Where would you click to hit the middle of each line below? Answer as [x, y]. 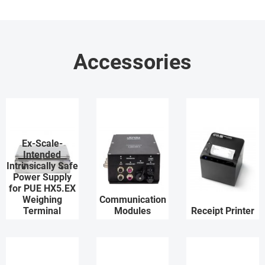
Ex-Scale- [42, 143]
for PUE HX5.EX [42, 188]
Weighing [42, 200]
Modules [132, 211]
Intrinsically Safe [42, 166]
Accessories [132, 62]
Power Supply [42, 177]
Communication [132, 200]
